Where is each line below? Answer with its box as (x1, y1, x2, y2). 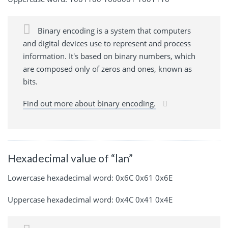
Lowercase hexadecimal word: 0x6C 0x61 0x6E (8, 172, 173, 183)
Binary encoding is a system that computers (36, 25, 191, 36)
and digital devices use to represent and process (23, 38, 191, 48)
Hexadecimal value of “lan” (8, 151, 133, 164)
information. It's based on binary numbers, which (23, 50, 195, 61)
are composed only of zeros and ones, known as (23, 63, 192, 74)
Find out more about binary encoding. (23, 98, 156, 108)
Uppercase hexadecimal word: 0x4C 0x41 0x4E (8, 194, 173, 205)
